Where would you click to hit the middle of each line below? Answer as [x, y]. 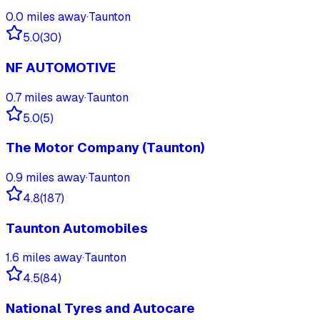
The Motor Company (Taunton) [105, 148]
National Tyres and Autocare [100, 309]
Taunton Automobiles [77, 228]
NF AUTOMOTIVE [61, 67]
